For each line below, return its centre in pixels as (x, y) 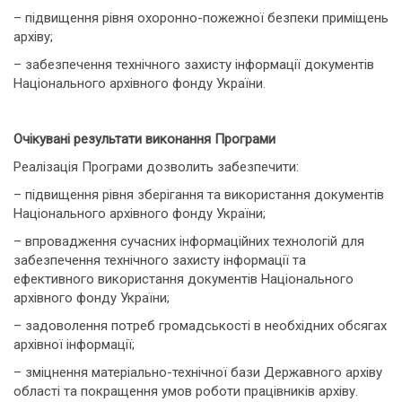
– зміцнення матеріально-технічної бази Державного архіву (198, 372)
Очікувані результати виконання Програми (144, 139)
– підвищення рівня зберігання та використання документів (199, 195)
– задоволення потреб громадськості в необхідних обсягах (200, 326)
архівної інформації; (74, 345)
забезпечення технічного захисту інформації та (160, 260)
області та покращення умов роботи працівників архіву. (186, 391)
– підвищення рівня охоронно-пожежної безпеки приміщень (201, 18)
